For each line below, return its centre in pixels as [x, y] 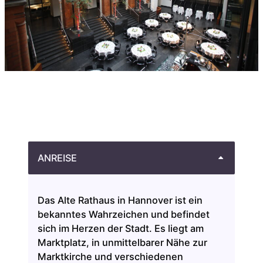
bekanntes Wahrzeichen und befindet [124, 214]
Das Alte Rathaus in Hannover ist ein [120, 200]
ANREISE [57, 158]
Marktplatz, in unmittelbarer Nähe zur [122, 242]
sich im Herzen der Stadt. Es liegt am [121, 228]
